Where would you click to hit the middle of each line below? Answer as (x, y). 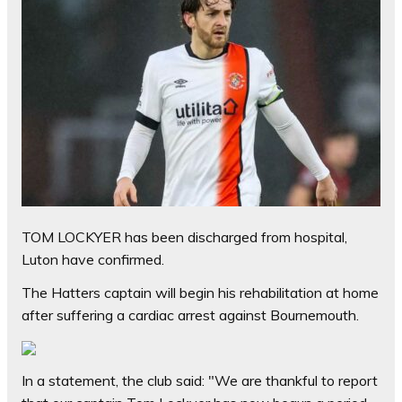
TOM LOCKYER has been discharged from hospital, (184, 237)
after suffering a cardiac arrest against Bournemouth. (190, 315)
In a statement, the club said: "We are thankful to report (200, 381)
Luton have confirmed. (93, 260)
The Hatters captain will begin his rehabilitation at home (200, 293)
